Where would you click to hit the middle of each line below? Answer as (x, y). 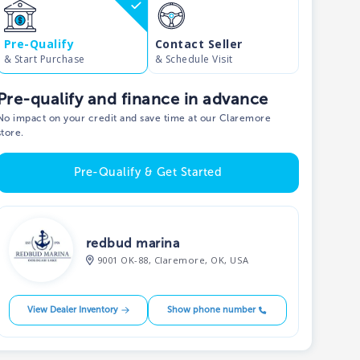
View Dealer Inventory (72, 309)
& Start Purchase (45, 59)
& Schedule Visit (194, 59)
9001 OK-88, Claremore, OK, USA (173, 260)
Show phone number (212, 309)
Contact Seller (198, 44)
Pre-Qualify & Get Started (148, 172)
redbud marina (133, 243)
